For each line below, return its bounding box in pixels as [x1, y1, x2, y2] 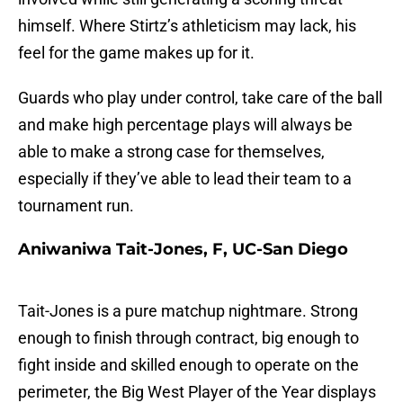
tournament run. [18, 196, 134, 216]
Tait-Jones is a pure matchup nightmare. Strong [18, 301, 358, 321]
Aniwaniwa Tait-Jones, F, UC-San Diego [18, 239, 348, 260]
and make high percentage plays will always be [18, 115, 353, 135]
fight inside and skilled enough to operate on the [18, 355, 359, 375]
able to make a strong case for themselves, [18, 142, 325, 162]
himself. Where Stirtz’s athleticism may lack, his [18, 16, 356, 36]
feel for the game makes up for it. [18, 43, 255, 63]
